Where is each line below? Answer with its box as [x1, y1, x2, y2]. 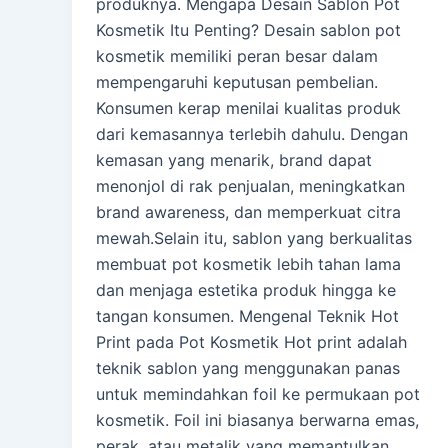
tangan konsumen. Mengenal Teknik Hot [96, 306, 399, 327]
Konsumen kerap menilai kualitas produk [96, 98, 401, 119]
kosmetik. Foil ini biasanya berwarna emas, [96, 410, 419, 431]
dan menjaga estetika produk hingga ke [96, 280, 396, 301]
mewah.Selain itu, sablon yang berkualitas [96, 228, 412, 249]
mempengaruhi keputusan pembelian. [96, 72, 378, 93]
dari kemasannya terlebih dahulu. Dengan [96, 124, 408, 145]
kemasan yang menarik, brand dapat [96, 150, 372, 171]
